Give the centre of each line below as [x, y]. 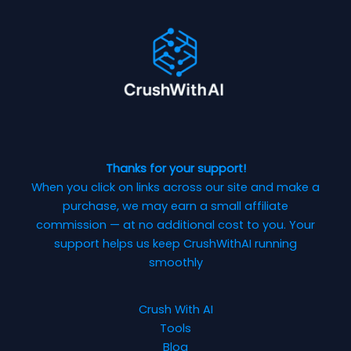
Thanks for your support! [175, 168]
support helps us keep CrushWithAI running [175, 243]
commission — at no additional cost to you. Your [175, 224]
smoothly [175, 262]
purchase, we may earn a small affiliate [175, 206]
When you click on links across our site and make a [175, 187]
